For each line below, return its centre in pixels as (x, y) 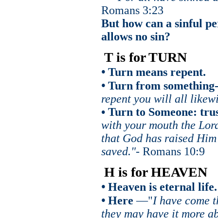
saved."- (122, 151)
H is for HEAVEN (155, 172)
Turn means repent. (155, 72)
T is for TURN (145, 57)
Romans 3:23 (132, 10)
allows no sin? (136, 36)
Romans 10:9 (173, 151)
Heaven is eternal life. (161, 187)
